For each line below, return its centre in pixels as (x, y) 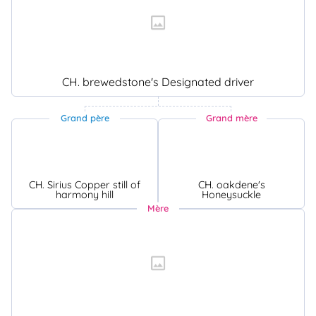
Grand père (85, 118)
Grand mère (231, 118)
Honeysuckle (231, 194)
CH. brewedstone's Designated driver (158, 81)
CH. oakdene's (231, 184)
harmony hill (85, 194)
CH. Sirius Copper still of (85, 184)
